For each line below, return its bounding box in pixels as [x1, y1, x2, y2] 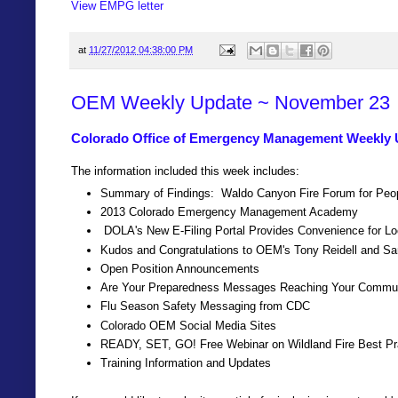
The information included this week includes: [71, 164, 299, 179]
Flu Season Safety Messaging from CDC [100, 299, 310, 314]
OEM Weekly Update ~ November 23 [71, 91, 390, 114]
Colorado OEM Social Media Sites [100, 318, 276, 332]
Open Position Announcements [100, 261, 259, 275]
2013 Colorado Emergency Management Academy [100, 204, 358, 219]
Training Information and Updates [100, 356, 271, 370]
